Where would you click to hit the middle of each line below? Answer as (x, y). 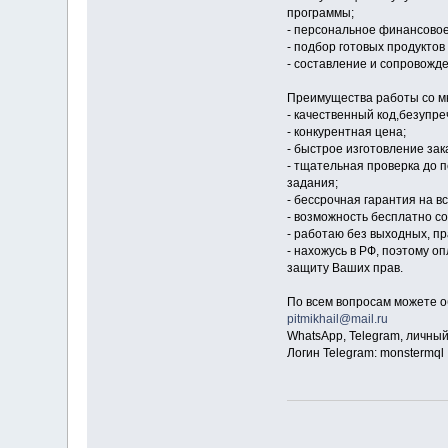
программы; (320, 12)
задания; (312, 182)
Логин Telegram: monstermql (365, 352)
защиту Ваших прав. (344, 267)
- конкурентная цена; (346, 131)
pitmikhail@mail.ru (337, 318)
